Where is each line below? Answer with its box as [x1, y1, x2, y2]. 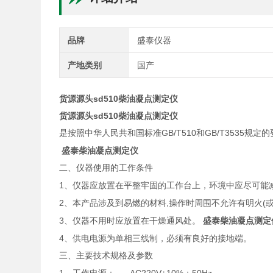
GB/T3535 [205, 128, 245, 138]
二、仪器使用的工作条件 [59, 163, 154, 172]
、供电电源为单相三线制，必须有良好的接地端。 [64, 234, 252, 243]
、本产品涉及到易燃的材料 [64, 199, 167, 208]
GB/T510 [161, 128, 197, 138]
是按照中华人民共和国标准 [59, 129, 162, 138]
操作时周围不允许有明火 [169, 199, 263, 208]
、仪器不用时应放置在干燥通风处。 [64, 216, 204, 225]
